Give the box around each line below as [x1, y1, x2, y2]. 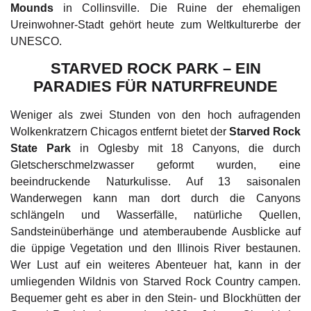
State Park [10, 142, 71, 155]
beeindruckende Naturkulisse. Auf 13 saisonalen [10, 176, 301, 188]
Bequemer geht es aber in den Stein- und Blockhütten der [10, 292, 301, 305]
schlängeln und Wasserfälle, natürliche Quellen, [10, 209, 301, 221]
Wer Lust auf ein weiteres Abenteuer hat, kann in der [10, 259, 301, 271]
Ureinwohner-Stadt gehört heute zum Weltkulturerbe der [10, 19, 301, 31]
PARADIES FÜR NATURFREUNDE [33, 78, 278, 96]
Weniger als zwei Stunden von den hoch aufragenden [10, 109, 301, 121]
